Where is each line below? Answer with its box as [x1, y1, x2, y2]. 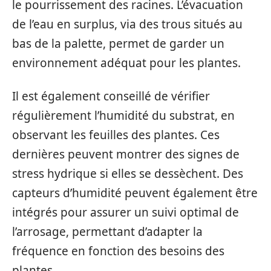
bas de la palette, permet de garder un [12, 36, 224, 51]
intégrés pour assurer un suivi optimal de [12, 204, 239, 220]
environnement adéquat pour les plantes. [12, 55, 241, 71]
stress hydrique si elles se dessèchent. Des [12, 165, 243, 181]
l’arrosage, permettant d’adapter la [12, 223, 203, 240]
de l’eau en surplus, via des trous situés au [12, 16, 243, 32]
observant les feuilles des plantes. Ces [12, 126, 220, 143]
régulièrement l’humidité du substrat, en [12, 107, 235, 123]
